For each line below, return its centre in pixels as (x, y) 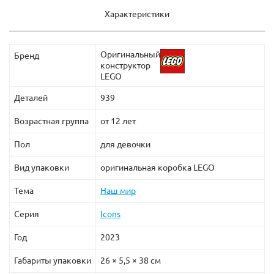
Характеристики (137, 14)
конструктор (125, 65)
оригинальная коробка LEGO (157, 167)
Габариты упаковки (53, 260)
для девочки (125, 144)
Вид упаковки (42, 167)
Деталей (31, 98)
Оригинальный (130, 54)
